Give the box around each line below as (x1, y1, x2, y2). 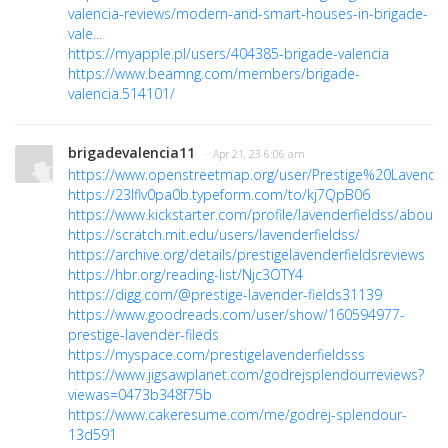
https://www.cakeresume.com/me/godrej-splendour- (68, 405, 407, 425)
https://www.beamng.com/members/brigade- (68, 64, 360, 84)
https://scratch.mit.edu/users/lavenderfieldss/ (68, 225, 360, 245)
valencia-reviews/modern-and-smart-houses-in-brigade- (68, 4, 428, 24)
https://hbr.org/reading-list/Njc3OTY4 (68, 265, 303, 285)
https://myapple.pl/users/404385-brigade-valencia (68, 44, 389, 64)
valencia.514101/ (68, 84, 175, 104)
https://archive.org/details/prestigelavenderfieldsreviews (68, 245, 425, 265)
